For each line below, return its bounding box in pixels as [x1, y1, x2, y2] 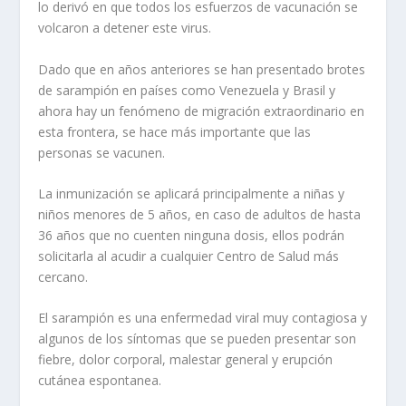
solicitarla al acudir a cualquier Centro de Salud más [38, 246, 340, 265]
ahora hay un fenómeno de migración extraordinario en [38, 101, 365, 120]
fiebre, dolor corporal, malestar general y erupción [38, 351, 333, 369]
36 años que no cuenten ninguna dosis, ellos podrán [38, 226, 345, 244]
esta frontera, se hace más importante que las [38, 122, 312, 140]
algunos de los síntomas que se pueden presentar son [38, 330, 357, 348]
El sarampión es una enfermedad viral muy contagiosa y [38, 309, 368, 327]
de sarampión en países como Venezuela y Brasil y [38, 81, 336, 99]
